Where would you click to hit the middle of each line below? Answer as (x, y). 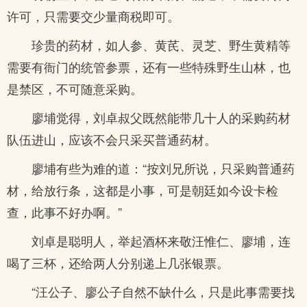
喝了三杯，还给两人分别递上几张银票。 (118, 262)
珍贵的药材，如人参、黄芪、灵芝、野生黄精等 (161, 45)
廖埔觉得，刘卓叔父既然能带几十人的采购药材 (161, 117)
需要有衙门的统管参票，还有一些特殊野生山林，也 (149, 66)
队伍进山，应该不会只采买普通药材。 (112, 139)
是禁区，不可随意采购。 (75, 88)
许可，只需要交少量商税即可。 (93, 16)
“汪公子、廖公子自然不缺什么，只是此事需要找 (163, 291)
